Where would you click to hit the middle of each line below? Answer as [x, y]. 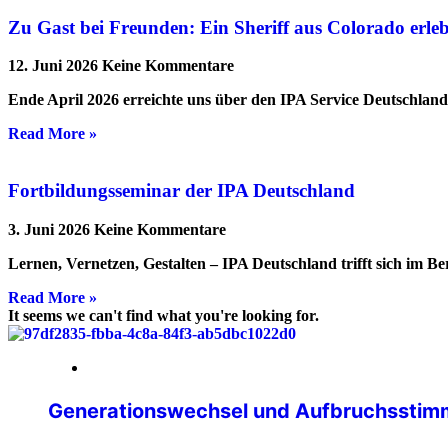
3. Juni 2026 [51, 229]
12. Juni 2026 [55, 66]
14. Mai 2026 [132, 367]
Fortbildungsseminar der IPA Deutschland [181, 190]
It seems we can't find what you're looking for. [163, 315]
